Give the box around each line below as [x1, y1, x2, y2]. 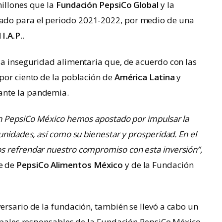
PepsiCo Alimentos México [16, 159, 123, 171]
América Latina [114, 71, 175, 83]
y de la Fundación [123, 159, 194, 171]
